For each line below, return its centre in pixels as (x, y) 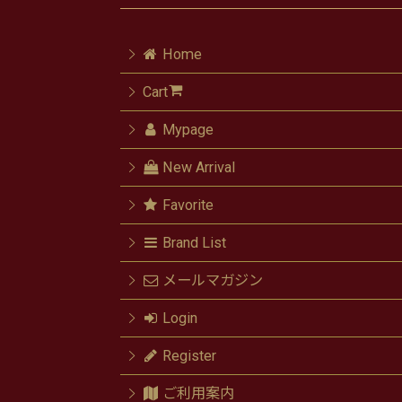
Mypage (188, 130)
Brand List (194, 243)
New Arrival (198, 167)
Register (189, 356)
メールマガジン (212, 280)
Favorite (188, 205)
